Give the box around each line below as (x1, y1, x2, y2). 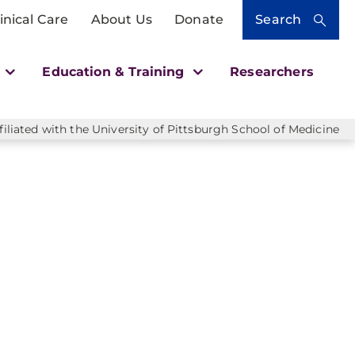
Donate (174, 12, 223, 27)
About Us (90, 12, 152, 27)
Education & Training (42, 64, 189, 79)
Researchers (230, 64, 314, 79)
